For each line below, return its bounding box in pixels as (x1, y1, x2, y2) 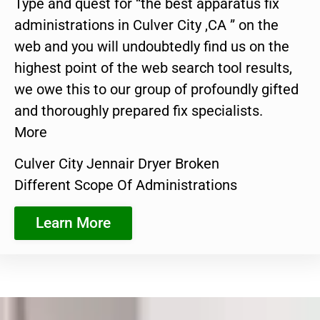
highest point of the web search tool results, (14, 59, 292, 76)
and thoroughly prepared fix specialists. (14, 101, 263, 119)
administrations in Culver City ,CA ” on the (14, 16, 279, 34)
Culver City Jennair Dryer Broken (14, 155, 219, 173)
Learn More (36, 214, 111, 231)
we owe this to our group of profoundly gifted (14, 80, 299, 98)
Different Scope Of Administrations (14, 176, 237, 194)
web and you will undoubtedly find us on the (14, 37, 289, 55)
